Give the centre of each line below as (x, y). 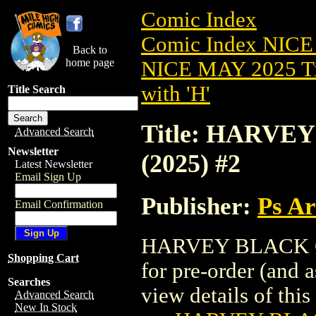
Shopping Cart (43, 258)
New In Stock (46, 307)
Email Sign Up (48, 177)
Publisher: (199, 206)
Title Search (37, 89)
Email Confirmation (59, 204)
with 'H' (176, 94)
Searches (29, 282)
